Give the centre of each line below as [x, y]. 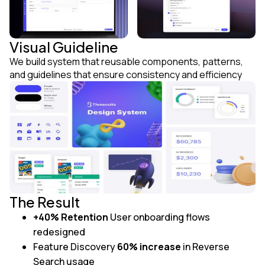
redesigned [59, 232]
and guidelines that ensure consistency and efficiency [126, 74]
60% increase [149, 246]
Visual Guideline [64, 46]
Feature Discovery [75, 246]
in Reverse [205, 246]
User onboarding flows [160, 217]
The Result [45, 201]
